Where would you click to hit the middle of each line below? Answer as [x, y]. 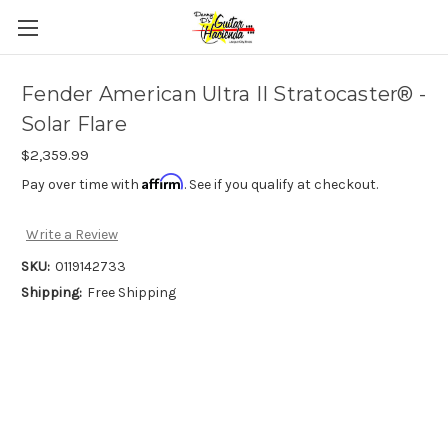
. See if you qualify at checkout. [281, 184]
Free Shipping [131, 293]
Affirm [163, 181]
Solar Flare [74, 124]
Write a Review [71, 235]
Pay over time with [81, 184]
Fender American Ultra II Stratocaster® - [223, 94]
